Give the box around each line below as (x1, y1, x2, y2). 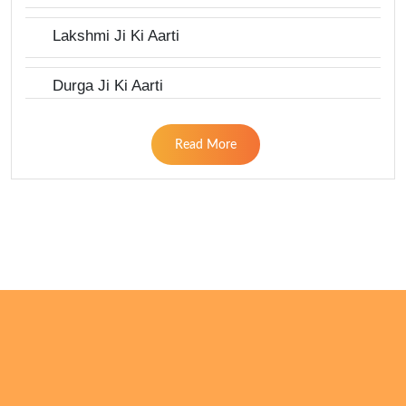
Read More (174, 138, 237, 151)
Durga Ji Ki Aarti (53, 77, 163, 95)
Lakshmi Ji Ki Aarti (53, 27, 179, 45)
